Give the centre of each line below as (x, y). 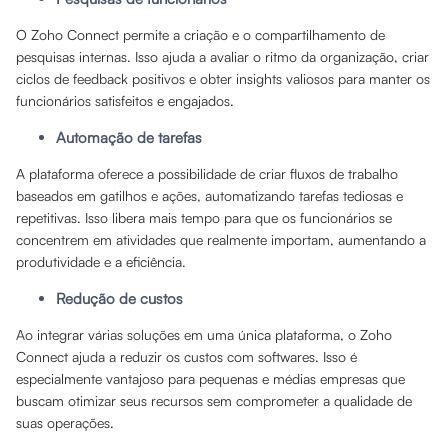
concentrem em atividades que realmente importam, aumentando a (221, 239)
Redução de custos (119, 298)
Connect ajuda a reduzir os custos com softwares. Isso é (186, 356)
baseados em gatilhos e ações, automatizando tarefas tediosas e (209, 195)
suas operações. (65, 422)
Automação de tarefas (129, 137)
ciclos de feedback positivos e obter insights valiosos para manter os (223, 78)
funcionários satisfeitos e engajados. (125, 100)
